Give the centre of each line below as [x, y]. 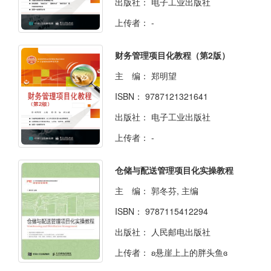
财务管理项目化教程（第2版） [172, 55]
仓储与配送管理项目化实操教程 [174, 170]
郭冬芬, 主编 [175, 190]
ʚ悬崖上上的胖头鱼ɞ [189, 252]
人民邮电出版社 [181, 231]
